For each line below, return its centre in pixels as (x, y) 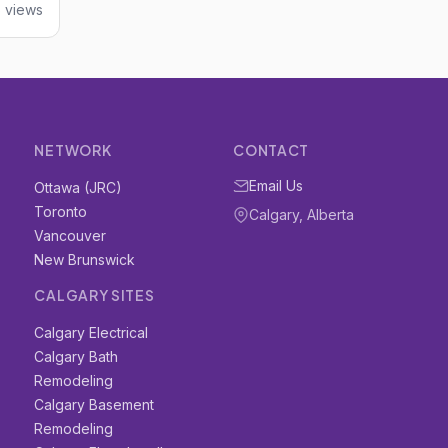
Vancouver (70, 235)
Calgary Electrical (91, 332)
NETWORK (73, 150)
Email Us (276, 185)
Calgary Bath (76, 356)
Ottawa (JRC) (78, 187)
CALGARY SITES (94, 295)
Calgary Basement (94, 404)
